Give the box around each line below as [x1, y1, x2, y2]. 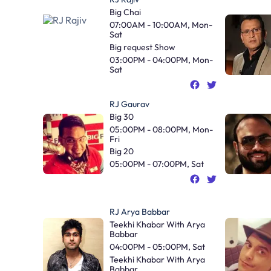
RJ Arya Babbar [109, 206, 170, 218]
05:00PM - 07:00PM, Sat [109, 158, 204, 170]
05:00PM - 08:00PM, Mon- [109, 123, 213, 135]
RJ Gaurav [109, 98, 149, 109]
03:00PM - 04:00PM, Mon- [109, 54, 213, 65]
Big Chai [109, 7, 141, 18]
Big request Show [109, 41, 175, 53]
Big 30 [109, 111, 134, 122]
